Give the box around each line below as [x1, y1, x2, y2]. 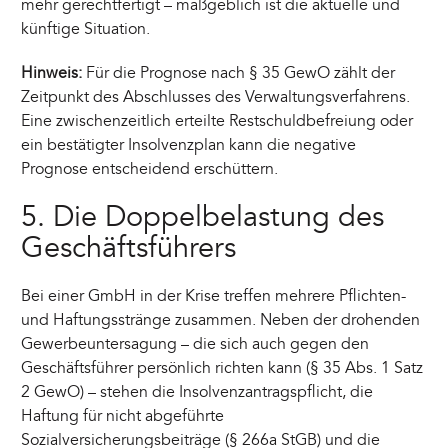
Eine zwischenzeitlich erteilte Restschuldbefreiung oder [21, 111, 414, 132]
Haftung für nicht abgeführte [21, 406, 225, 427]
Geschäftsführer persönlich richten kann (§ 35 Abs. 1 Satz [21, 358, 424, 379]
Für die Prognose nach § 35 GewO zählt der [82, 63, 396, 84]
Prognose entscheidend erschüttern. [21, 159, 279, 180]
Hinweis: [21, 63, 83, 84]
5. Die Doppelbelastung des [21, 198, 385, 235]
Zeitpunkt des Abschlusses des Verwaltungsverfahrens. [21, 87, 411, 108]
